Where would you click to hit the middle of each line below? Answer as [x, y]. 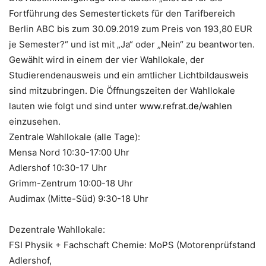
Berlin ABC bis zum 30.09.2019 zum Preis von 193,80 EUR [131, 28]
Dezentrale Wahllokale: [57, 229]
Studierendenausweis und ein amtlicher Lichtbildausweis [129, 75]
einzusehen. [35, 121]
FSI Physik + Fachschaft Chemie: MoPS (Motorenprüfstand [132, 245]
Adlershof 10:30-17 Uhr [58, 167]
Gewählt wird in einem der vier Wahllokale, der [107, 59]
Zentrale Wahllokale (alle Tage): [75, 137]
